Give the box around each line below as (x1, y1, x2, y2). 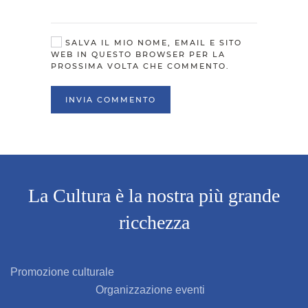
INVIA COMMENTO (65, 95, 156, 104)
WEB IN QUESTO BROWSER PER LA (51, 49, 225, 59)
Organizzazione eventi (10, 284, 205, 296)
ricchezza (118, 212, 190, 233)
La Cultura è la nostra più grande (28, 185, 280, 206)
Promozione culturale (10, 266, 114, 278)
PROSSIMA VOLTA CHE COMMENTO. (51, 61, 230, 71)
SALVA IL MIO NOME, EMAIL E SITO (62, 38, 242, 47)
